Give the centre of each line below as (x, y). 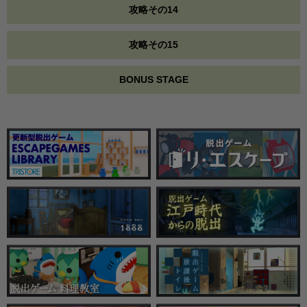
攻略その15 (153, 44)
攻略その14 (153, 9)
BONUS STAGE (153, 79)
